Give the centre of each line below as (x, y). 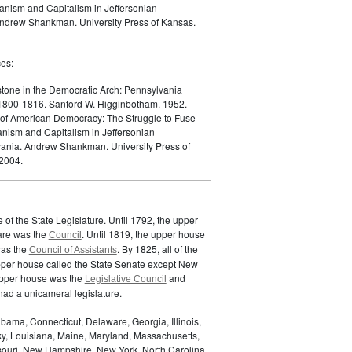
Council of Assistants (73, 250)
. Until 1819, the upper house (143, 234)
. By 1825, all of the (157, 249)
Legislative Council (125, 279)
